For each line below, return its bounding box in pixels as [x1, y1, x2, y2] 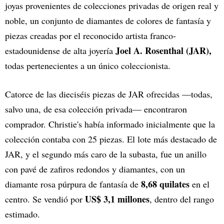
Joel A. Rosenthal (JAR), [113, 44, 211, 57]
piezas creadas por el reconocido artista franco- [5, 29, 176, 42]
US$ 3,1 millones [85, 192, 149, 206]
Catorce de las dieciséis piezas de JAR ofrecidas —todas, [5, 88, 212, 100]
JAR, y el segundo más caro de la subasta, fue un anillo [5, 148, 206, 160]
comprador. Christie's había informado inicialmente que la [5, 118, 215, 130]
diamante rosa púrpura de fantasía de [5, 178, 141, 190]
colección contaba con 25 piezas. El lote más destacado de [5, 133, 217, 145]
